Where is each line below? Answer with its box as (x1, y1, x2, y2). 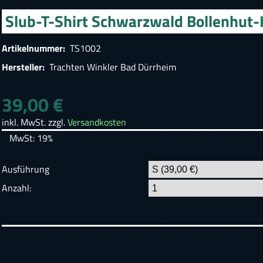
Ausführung (2, 162, 50, 177)
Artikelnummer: (2, 41, 68, 56)
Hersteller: (2, 60, 48, 75)
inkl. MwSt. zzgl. (2, 115, 68, 130)
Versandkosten (68, 115, 127, 130)
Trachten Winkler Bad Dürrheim (47, 60, 177, 75)
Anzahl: (2, 180, 32, 195)
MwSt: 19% (9, 131, 53, 146)
